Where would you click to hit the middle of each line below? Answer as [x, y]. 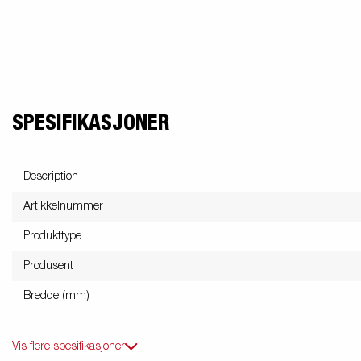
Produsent [48, 266]
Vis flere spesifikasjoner [68, 346]
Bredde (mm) [56, 295]
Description [51, 176]
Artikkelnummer [63, 206]
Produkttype [52, 236]
